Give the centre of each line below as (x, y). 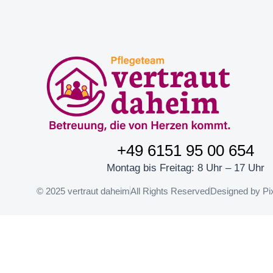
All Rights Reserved (170, 191)
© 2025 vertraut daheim (83, 191)
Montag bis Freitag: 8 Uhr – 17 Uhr (186, 168)
